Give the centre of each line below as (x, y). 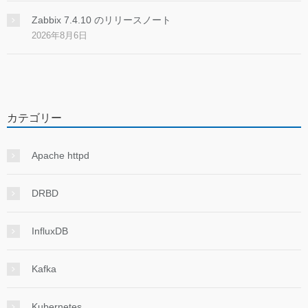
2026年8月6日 (59, 36)
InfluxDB (50, 231)
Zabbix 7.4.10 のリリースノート (101, 20)
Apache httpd (60, 156)
